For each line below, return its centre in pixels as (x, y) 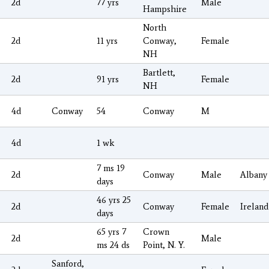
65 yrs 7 (111, 231)
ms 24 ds (113, 245)
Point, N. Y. (164, 245)
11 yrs (107, 41)
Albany (254, 174)
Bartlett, (159, 72)
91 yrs (108, 79)
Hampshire (165, 9)
